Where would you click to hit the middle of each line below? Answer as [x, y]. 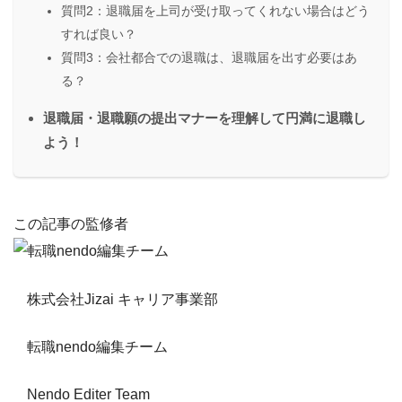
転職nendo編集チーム [97, 347]
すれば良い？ [99, 35]
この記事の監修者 [71, 224]
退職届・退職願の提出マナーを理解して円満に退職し [205, 118]
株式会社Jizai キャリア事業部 [122, 300]
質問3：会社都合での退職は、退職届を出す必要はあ [209, 58]
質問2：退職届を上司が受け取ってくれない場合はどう [215, 11]
